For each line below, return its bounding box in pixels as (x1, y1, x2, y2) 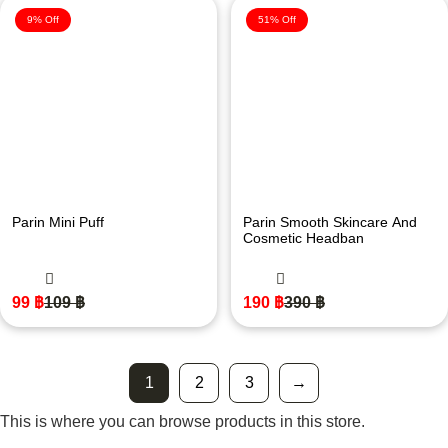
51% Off (258, 14, 296, 25)
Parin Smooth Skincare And (243, 214, 417, 230)
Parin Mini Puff (12, 214, 104, 230)
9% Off (27, 14, 59, 25)
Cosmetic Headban (243, 230, 364, 246)
